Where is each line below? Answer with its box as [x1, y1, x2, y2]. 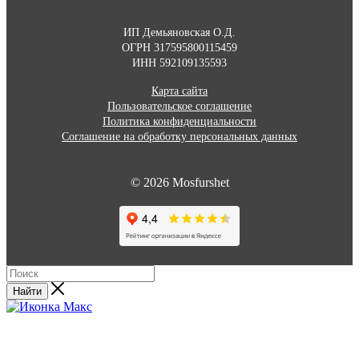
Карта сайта [151, 84, 208, 97]
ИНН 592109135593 [132, 56, 227, 69]
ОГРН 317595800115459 [122, 41, 237, 54]
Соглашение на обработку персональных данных [62, 130, 297, 143]
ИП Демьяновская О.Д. [123, 26, 236, 38]
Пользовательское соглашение [107, 99, 252, 112]
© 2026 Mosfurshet [130, 175, 229, 189]
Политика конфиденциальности [103, 115, 256, 127]
